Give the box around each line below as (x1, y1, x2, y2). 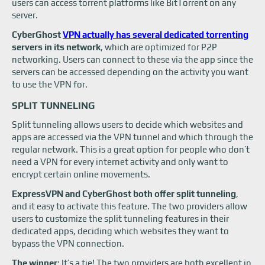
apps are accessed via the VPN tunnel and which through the (12, 132, 253, 142)
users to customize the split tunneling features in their (12, 214, 229, 224)
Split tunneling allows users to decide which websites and (12, 119, 243, 130)
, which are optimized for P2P (101, 42, 217, 52)
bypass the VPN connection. (12, 238, 124, 248)
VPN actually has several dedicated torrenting (63, 30, 248, 40)
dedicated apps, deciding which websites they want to (12, 226, 229, 236)
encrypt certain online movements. (12, 169, 150, 179)
